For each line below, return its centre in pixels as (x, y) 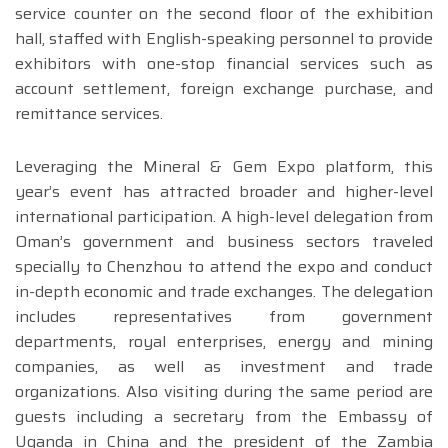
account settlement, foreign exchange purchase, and (224, 89)
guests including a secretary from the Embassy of (224, 417)
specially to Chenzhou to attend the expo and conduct (224, 267)
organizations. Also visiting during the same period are (224, 392)
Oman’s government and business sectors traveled (224, 242)
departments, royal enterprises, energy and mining (224, 342)
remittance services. (89, 114)
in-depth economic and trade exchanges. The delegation (224, 292)
